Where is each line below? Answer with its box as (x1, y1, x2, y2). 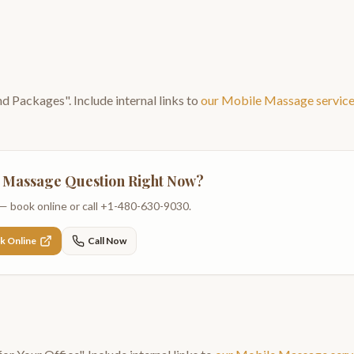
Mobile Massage (221, 92, 314, 107)
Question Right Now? (61, 171, 204, 190)
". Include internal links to (65, 92, 198, 107)
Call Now (87, 235, 126, 247)
